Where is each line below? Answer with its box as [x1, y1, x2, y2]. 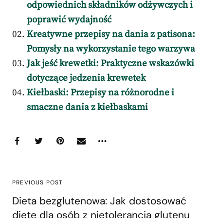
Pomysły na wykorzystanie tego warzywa [27, 43, 195, 55]
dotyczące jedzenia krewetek [27, 73, 145, 84]
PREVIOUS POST [12, 179, 63, 187]
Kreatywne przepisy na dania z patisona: [27, 29, 195, 40]
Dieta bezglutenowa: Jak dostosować [12, 194, 186, 208]
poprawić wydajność [27, 14, 111, 26]
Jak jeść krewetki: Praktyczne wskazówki [27, 58, 194, 70]
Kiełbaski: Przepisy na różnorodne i [27, 87, 174, 99]
